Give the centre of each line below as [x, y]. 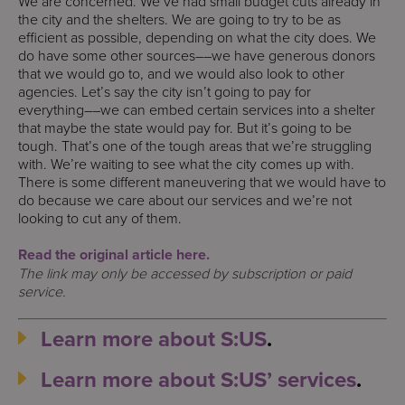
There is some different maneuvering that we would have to [202, 182]
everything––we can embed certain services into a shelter [197, 109]
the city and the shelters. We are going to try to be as [179, 19]
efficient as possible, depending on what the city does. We [197, 37]
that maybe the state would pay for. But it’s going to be [185, 127]
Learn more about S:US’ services [198, 379]
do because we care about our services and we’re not [185, 200]
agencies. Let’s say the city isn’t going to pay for [165, 91]
